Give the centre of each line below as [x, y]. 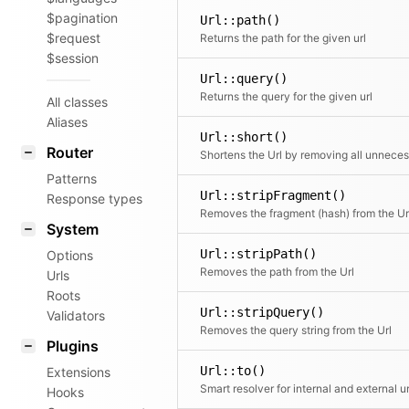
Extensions [79, 372]
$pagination [82, 18]
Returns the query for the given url [286, 96]
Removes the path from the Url [277, 272]
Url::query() [244, 79]
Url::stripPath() [258, 254]
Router [70, 152]
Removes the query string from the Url [296, 330]
